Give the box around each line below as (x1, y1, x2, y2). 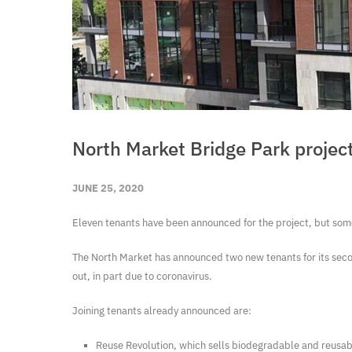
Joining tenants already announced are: (72, 304, 251, 317)
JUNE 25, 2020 (72, 181, 144, 195)
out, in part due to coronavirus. (72, 269, 212, 283)
